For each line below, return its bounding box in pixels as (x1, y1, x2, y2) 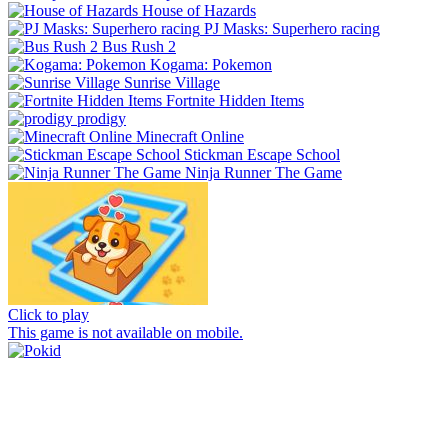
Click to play (8, 305, 89, 323)
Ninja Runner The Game (185, 163, 342, 181)
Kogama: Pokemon (150, 55, 272, 73)
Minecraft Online (136, 127, 244, 145)
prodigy (77, 109, 126, 127)
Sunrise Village (124, 73, 220, 91)
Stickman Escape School (184, 145, 340, 163)
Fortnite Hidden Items (166, 91, 304, 109)
